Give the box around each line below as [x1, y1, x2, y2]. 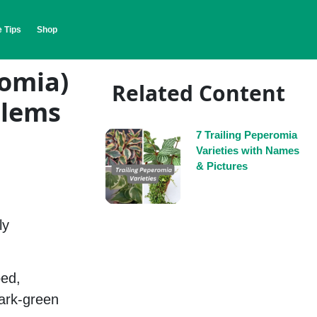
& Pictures [196, 160, 248, 173]
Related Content [111, 79, 285, 108]
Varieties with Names [196, 144, 299, 157]
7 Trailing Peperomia [196, 129, 297, 142]
